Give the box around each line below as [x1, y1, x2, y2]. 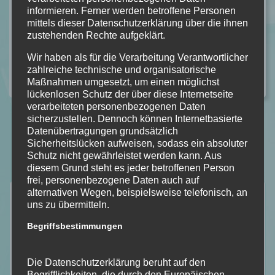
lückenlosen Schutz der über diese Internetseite [26, 89, 233, 100]
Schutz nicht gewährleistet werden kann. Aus [26, 150, 222, 161]
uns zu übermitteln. [26, 199, 109, 211]
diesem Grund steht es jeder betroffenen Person [26, 163, 234, 174]
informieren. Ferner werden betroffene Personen [26, 6, 236, 17]
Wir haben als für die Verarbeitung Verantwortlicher [26, 52, 248, 63]
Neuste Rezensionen [16, 187, 130, 204]
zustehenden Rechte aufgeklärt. [26, 30, 165, 41]
